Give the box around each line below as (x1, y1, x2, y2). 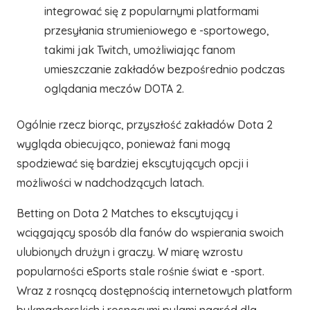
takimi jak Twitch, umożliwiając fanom (44, 43, 235, 57)
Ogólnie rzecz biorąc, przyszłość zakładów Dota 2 (17, 118, 273, 131)
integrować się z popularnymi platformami (44, 4, 259, 18)
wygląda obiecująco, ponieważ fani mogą (17, 137, 230, 151)
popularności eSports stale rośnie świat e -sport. (17, 264, 264, 278)
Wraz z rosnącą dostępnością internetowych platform (17, 284, 292, 298)
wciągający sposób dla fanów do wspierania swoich (17, 226, 284, 239)
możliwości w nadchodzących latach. (17, 176, 204, 190)
